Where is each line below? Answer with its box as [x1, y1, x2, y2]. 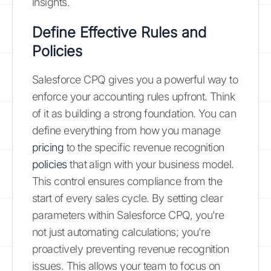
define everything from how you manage [32, 123, 221, 137]
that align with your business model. [67, 157, 234, 171]
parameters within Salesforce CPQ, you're [32, 208, 224, 221]
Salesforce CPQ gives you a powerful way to [32, 73, 238, 86]
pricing [32, 140, 64, 154]
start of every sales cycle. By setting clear [32, 191, 223, 204]
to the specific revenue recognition [64, 140, 224, 154]
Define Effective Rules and [32, 23, 206, 41]
